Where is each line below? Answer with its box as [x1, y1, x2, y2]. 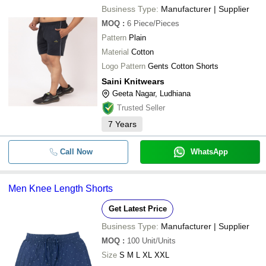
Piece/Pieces [134, 19, 179, 28]
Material [102, 47, 129, 56]
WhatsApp [190, 147, 228, 156]
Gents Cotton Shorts [148, 62, 218, 71]
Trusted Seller [117, 103, 165, 112]
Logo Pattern [102, 62, 145, 71]
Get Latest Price [108, 204, 167, 213]
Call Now [59, 147, 93, 156]
